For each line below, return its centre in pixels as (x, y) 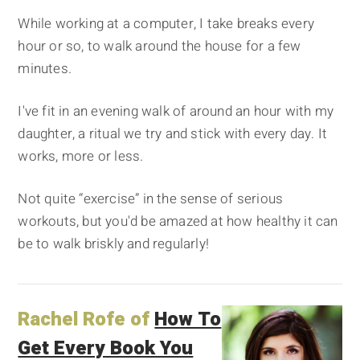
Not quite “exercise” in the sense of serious (151, 199)
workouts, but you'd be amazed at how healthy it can (178, 222)
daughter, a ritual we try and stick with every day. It (173, 134)
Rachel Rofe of (86, 319)
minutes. (45, 69)
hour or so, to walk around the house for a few (160, 47)
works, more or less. (81, 157)
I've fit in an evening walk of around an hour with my (176, 112)
